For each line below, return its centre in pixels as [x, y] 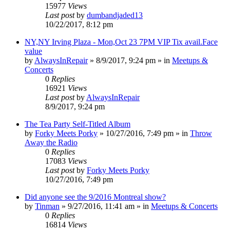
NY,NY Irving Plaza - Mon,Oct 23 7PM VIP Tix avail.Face [121, 42]
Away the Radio [51, 142]
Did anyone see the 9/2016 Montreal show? [95, 197]
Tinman [47, 206]
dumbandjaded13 [115, 15]
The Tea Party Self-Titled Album [78, 124]
